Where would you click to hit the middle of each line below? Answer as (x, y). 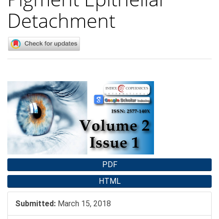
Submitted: (35, 204)
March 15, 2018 (83, 204)
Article (25, 87)
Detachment (61, 20)
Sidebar (27, 100)
